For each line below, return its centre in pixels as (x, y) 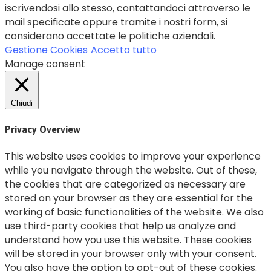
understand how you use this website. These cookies (128, 240)
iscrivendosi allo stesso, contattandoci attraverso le (128, 8)
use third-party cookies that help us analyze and (120, 226)
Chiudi (22, 103)
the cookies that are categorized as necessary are (125, 184)
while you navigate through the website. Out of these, (131, 170)
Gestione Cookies (46, 50)
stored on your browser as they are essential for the (129, 198)
